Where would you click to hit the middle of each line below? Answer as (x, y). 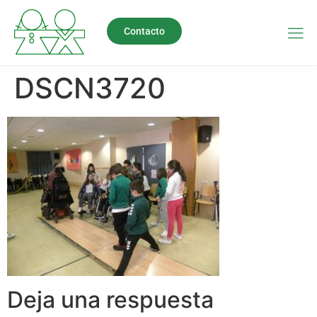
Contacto (144, 31)
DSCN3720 (90, 88)
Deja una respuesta (110, 299)
